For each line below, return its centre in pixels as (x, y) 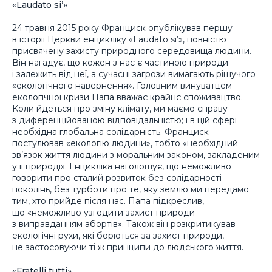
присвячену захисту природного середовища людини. (132, 51)
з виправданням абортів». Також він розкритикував (124, 224)
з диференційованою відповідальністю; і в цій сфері (124, 121)
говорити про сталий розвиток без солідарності (117, 178)
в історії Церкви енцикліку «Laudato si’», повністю (119, 40)
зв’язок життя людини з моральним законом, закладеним (136, 155)
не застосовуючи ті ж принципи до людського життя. (128, 247)
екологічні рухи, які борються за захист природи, (118, 236)
